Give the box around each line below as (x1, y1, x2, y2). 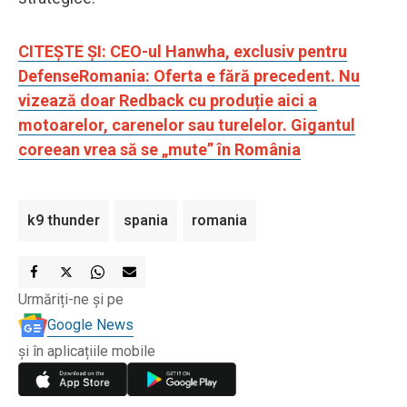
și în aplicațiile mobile (18, 342, 155, 360)
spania (124, 211, 168, 229)
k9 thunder (27, 211, 100, 229)
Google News (47, 315, 134, 333)
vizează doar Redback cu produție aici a (18, 90, 317, 110)
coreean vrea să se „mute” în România (18, 139, 301, 159)
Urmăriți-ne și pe (18, 290, 124, 308)
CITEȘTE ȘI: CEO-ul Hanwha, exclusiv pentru (18, 41, 347, 61)
